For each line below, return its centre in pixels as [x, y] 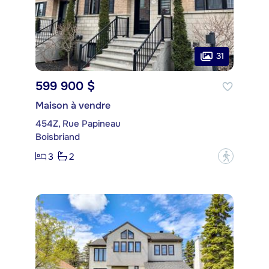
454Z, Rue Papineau [78, 124]
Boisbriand [58, 137]
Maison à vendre [73, 106]
